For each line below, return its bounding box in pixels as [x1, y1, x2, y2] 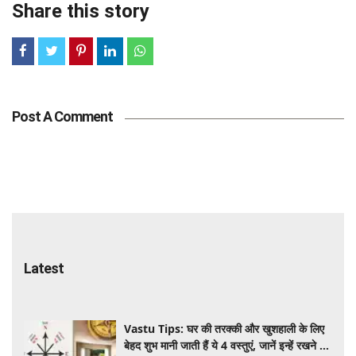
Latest [24, 259, 64, 277]
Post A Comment [12, 107, 113, 125]
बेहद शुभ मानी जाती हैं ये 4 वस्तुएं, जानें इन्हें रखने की [124, 337, 331, 353]
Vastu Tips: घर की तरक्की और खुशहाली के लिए [124, 320, 325, 336]
